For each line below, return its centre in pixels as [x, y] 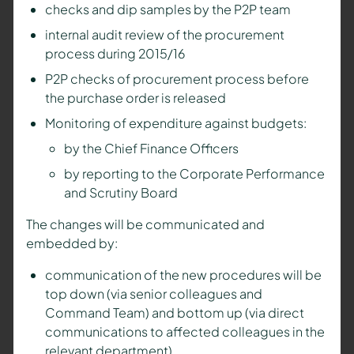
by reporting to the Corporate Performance [194, 174]
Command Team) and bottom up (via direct [174, 313]
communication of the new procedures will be [183, 275]
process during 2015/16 [115, 54]
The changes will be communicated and [145, 224]
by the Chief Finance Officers [151, 149]
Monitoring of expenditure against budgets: [175, 123]
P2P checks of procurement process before [177, 79]
